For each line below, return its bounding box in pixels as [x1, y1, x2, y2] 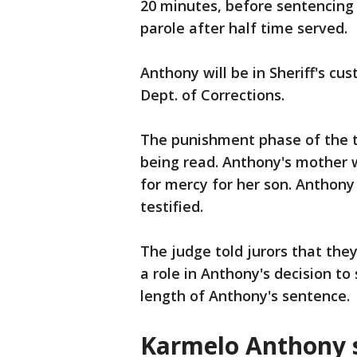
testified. [140, 197, 207, 217]
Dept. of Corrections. [140, 85, 284, 105]
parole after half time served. [140, 18, 347, 38]
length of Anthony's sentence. [140, 286, 350, 306]
